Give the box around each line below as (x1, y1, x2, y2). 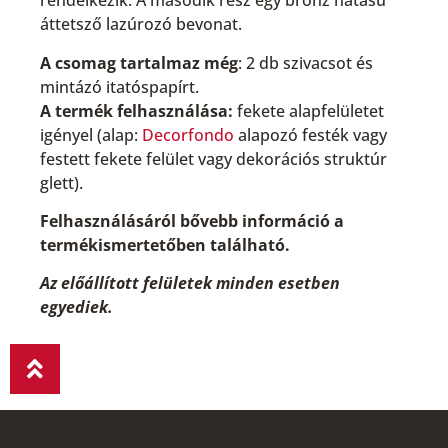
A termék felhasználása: (40, 99, 233, 122)
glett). (40, 171, 83, 194)
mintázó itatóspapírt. (40, 75, 199, 98)
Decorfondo (142, 123, 234, 146)
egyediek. (40, 296, 113, 319)
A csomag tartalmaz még (40, 51, 238, 74)
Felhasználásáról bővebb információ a (40, 210, 344, 233)
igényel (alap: (40, 123, 142, 146)
